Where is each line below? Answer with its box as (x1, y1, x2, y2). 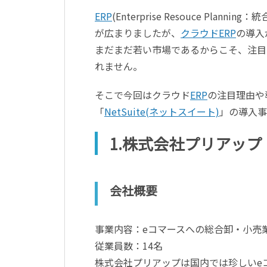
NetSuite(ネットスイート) (104, 104, 219, 119)
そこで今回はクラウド (95, 87, 190, 102)
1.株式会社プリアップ (110, 132, 262, 154)
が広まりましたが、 (95, 25, 181, 40)
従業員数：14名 (95, 238, 163, 253)
